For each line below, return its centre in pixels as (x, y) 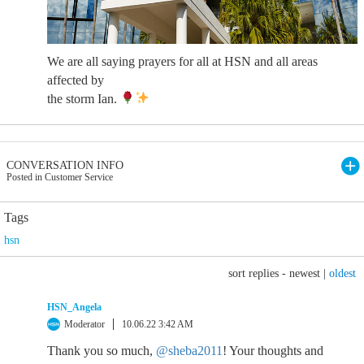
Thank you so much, (102, 350)
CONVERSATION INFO (65, 165)
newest (305, 273)
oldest (342, 273)
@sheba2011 (189, 350)
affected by (76, 80)
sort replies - (259, 273)
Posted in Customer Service (60, 177)
